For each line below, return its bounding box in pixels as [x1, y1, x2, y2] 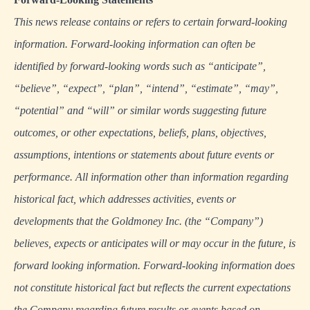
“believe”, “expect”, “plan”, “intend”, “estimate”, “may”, [14, 82, 278, 94]
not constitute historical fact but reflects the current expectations [14, 282, 291, 293]
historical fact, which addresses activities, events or [14, 193, 236, 205]
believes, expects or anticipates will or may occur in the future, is [14, 237, 295, 249]
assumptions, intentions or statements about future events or [14, 149, 274, 161]
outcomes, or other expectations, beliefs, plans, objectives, [14, 127, 266, 138]
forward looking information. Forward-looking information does [14, 259, 295, 271]
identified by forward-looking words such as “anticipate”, [14, 60, 266, 72]
